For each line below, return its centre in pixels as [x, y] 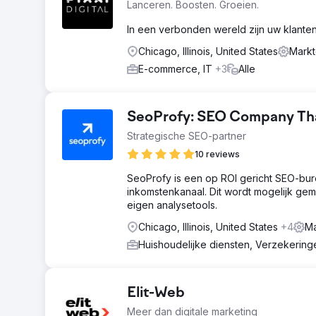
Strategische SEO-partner [187, 136]
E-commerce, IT [177, 69]
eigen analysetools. [172, 205]
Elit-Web [156, 293]
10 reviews [217, 154]
